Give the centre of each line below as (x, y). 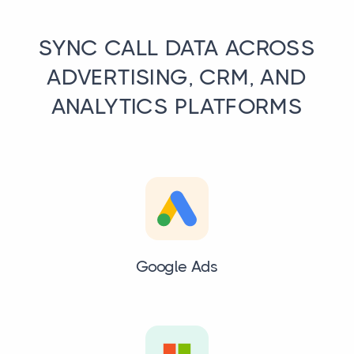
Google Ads (177, 267)
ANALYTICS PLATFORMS (177, 107)
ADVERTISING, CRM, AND (177, 78)
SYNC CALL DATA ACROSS (177, 49)
